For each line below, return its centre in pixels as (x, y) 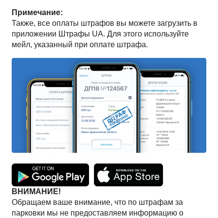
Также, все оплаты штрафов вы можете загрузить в (105, 23)
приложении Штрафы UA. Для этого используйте (100, 34)
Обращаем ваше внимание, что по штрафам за (97, 202)
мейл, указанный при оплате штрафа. (80, 45)
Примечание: (37, 13)
